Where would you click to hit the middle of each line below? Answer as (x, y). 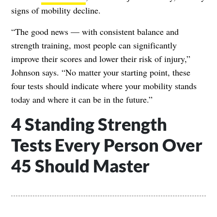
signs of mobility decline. (56, 10)
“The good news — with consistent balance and (95, 31)
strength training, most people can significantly (94, 45)
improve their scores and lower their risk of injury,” (101, 58)
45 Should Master (82, 165)
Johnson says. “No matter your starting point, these (101, 72)
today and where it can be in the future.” (82, 99)
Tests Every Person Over (107, 145)
